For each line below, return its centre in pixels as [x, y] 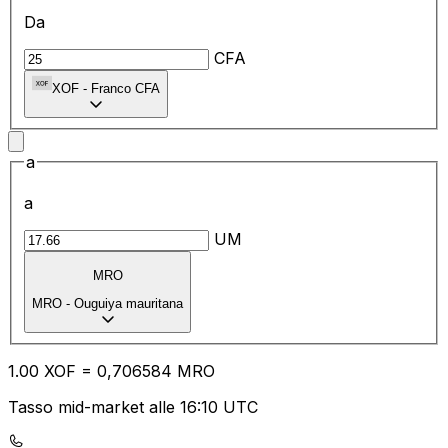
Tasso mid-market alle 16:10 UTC [133, 407]
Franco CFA [125, 88]
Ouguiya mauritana [128, 304]
